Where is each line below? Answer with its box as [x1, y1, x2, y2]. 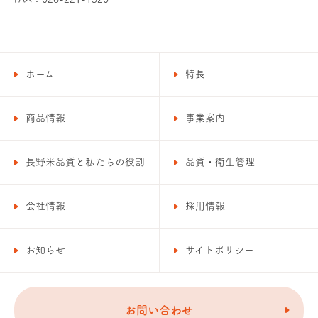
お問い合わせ [125, 305, 193, 316]
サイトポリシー [185, 245, 254, 255]
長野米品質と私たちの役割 [26, 157, 145, 167]
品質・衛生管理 [185, 157, 255, 167]
